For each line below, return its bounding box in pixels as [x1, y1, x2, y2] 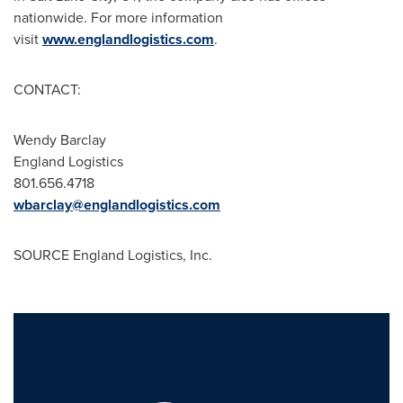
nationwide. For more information [13, 7, 223, 28]
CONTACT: [13, 79, 81, 100]
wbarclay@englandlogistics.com [13, 194, 220, 215]
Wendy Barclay [13, 130, 106, 150]
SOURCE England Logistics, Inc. [13, 245, 212, 265]
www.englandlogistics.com [42, 29, 214, 49]
